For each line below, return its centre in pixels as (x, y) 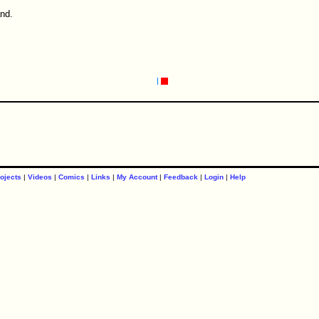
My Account (137, 177)
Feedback (181, 177)
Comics (71, 177)
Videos (40, 177)
